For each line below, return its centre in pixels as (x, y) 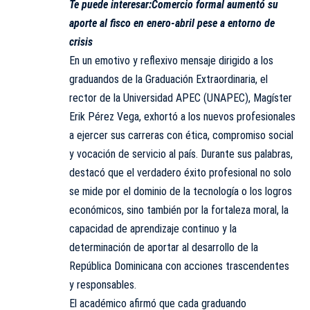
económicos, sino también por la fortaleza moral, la (179, 210)
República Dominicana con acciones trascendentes (179, 266)
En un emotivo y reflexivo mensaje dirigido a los (171, 61)
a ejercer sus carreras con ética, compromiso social (181, 136)
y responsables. (103, 285)
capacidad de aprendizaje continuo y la (153, 229)
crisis (81, 42)
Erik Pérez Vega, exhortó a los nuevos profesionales (182, 117)
